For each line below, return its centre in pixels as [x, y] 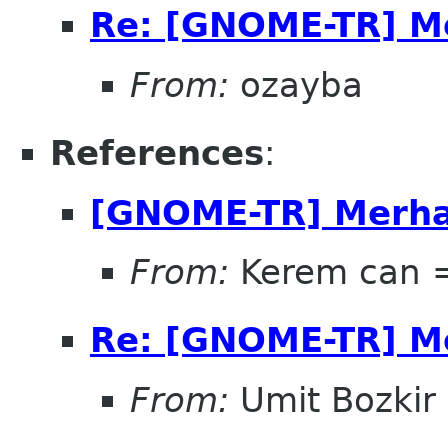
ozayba [296, 84]
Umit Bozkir [332, 399]
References [157, 152]
